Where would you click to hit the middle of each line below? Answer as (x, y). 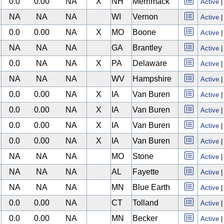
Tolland (145, 203)
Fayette (146, 172)
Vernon (145, 17)
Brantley (147, 48)
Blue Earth (151, 187)
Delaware (150, 63)
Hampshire (152, 79)
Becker (145, 218)
